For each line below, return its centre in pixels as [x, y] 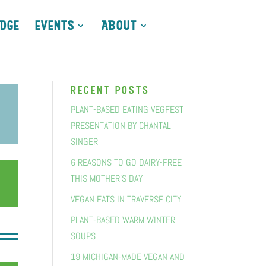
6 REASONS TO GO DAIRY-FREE [126, 162]
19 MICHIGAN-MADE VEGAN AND [128, 257]
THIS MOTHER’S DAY [107, 178]
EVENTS [55, 26]
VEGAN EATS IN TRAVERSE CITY [126, 199]
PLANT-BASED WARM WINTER [123, 220]
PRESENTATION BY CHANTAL [121, 126]
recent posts [110, 90]
